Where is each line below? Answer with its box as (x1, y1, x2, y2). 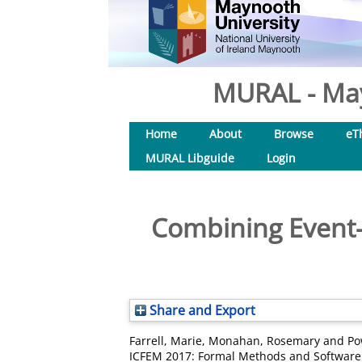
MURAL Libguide (145, 150, 234, 166)
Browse (274, 126, 314, 141)
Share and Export (146, 301, 255, 319)
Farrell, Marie (129, 333, 202, 348)
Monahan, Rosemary (208, 333, 320, 348)
